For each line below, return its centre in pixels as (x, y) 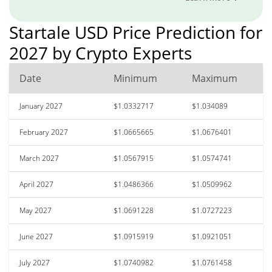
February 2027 (44, 132)
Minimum (135, 78)
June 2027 (36, 236)
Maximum (215, 78)
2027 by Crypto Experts (100, 53)
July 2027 (35, 262)
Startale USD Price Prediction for (136, 32)
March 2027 (39, 158)
